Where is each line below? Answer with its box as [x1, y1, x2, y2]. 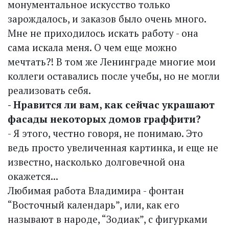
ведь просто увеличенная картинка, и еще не [8, 141, 218, 154]
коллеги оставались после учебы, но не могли [8, 69, 220, 82]
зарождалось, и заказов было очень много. [8, 12, 206, 25]
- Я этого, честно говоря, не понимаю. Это [8, 126, 203, 140]
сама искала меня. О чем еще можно [8, 40, 177, 54]
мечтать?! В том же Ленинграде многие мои [8, 55, 216, 68]
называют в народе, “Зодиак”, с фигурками [8, 212, 208, 225]
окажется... [8, 169, 58, 182]
